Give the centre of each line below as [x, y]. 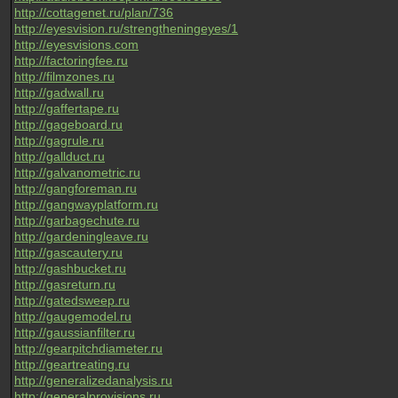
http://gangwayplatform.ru [86, 204]
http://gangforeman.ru [76, 188]
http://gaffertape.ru [67, 108]
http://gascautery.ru [68, 252]
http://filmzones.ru [64, 76]
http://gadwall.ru [59, 92]
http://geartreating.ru [72, 364]
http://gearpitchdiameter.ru [88, 348]
